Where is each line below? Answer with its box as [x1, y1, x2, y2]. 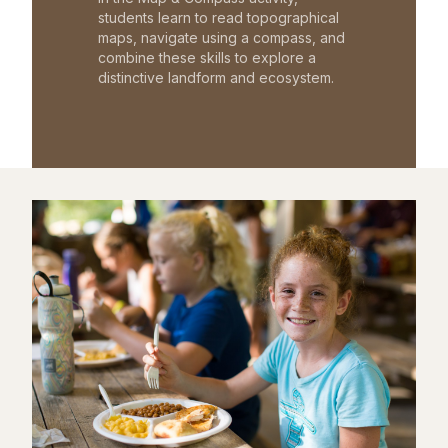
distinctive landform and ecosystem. [98, 68, 334, 86]
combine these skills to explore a [98, 48, 316, 66]
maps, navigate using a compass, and [98, 28, 345, 46]
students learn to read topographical [98, 8, 339, 26]
